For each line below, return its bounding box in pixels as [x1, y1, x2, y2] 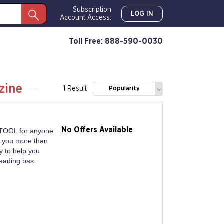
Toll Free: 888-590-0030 [69, 37, 163, 45]
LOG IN [131, 10, 153, 17]
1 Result [63, 85, 87, 92]
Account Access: [60, 14, 111, 21]
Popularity [109, 85, 140, 92]
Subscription [73, 6, 111, 13]
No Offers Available [61, 126, 133, 134]
